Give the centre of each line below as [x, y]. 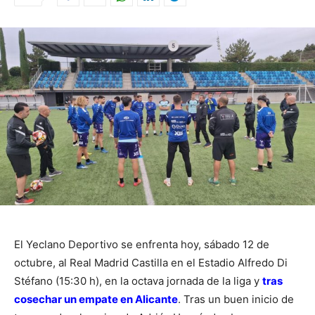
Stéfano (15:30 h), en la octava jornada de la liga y [138, 281]
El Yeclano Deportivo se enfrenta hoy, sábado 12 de [142, 244]
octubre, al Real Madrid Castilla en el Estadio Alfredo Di [151, 262]
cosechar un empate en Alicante [96, 299]
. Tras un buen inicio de [236, 299]
